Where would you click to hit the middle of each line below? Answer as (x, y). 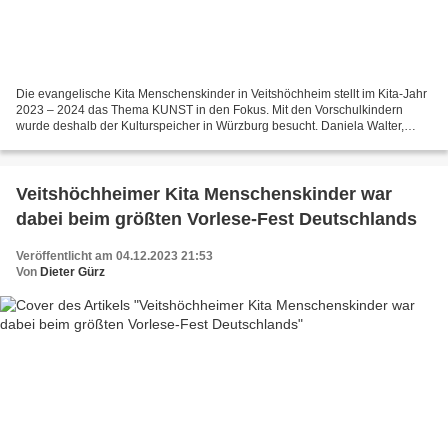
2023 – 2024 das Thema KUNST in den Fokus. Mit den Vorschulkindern (209, 109)
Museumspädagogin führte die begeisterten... (139, 141)
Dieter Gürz (72, 271)
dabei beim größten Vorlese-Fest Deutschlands (216, 218)
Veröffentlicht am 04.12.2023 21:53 (114, 255)
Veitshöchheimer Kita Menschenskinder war (204, 193)
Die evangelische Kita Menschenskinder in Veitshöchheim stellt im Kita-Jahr (221, 93)
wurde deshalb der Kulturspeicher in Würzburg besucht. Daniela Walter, (210, 125)
